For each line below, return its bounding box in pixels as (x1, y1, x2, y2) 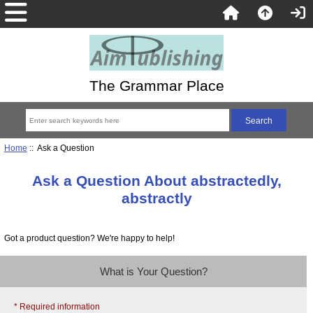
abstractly (121, 189, 192, 206)
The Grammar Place (89, 78, 224, 94)
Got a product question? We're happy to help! (3, 233, 175, 242)
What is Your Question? (99, 265, 208, 278)
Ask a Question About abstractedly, (31, 172, 282, 189)
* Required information (14, 302, 100, 312)
